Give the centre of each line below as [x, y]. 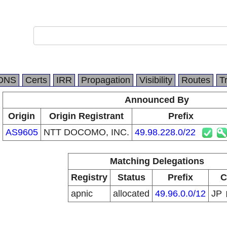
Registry [89, 177]
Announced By [157, 100]
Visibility [156, 80]
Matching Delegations [157, 161]
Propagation [106, 80]
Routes [196, 80]
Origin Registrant [86, 116]
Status [131, 177]
